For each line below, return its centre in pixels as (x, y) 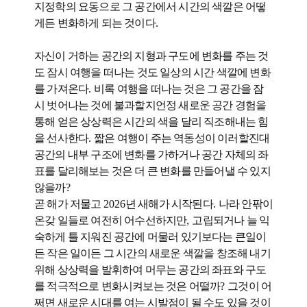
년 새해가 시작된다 (169, 204)
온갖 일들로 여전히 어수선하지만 (111, 220)
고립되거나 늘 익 (231, 220)
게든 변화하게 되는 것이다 (95, 23)
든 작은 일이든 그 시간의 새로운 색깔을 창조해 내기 (152, 253)
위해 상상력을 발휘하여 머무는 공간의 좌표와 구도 (150, 270)
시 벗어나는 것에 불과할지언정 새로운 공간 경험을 (150, 105)
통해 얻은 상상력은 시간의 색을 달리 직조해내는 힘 (151, 122)
